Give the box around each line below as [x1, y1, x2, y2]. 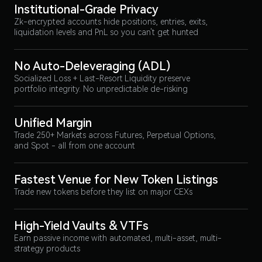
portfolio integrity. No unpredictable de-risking [14, 84, 188, 94]
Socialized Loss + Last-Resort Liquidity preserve [14, 74, 190, 83]
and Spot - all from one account [14, 141, 135, 150]
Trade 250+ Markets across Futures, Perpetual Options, [14, 130, 216, 140]
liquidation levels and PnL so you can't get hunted [14, 27, 198, 37]
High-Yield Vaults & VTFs [14, 219, 149, 233]
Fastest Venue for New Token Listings [14, 173, 218, 187]
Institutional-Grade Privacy [14, 2, 158, 16]
